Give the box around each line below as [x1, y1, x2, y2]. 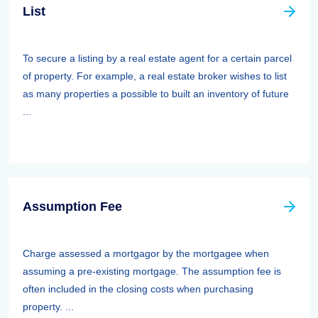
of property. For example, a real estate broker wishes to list [23, 70, 287, 82]
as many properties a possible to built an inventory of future [23, 88, 289, 99]
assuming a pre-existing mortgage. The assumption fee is [23, 265, 281, 277]
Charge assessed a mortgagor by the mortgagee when [23, 248, 269, 259]
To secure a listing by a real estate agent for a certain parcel [23, 53, 292, 64]
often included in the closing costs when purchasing [23, 283, 253, 295]
